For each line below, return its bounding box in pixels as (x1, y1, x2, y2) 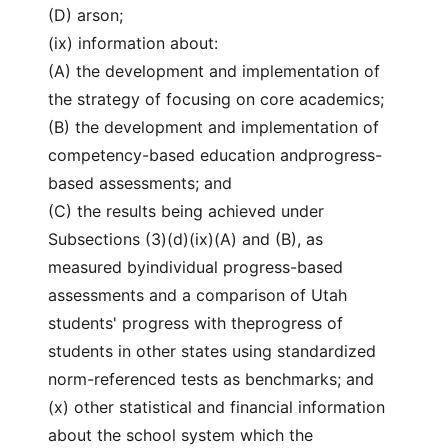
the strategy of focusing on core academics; (48, 89, 384, 109)
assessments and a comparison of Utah (48, 285, 347, 305)
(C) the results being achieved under (48, 201, 324, 221)
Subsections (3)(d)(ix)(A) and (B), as (48, 229, 323, 249)
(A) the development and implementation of (48, 61, 380, 81)
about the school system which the (48, 425, 313, 445)
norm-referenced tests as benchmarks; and (48, 369, 374, 389)
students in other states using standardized (48, 341, 376, 361)
